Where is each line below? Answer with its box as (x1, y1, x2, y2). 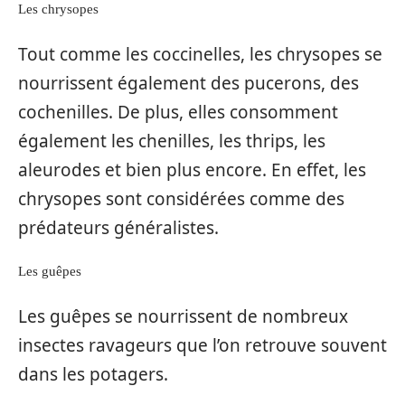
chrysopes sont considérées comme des (18, 186, 344, 211)
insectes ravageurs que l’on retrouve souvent (18, 333, 387, 357)
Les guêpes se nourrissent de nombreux (18, 304, 348, 328)
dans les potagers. (18, 362, 168, 386)
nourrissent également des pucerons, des (18, 71, 359, 95)
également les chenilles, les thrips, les (18, 128, 325, 153)
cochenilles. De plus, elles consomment (18, 99, 338, 124)
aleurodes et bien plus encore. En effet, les (18, 157, 366, 182)
